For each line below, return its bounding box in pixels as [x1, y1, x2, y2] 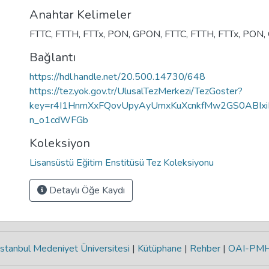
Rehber [187, 242, 223, 255]
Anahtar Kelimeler [29, 7, 131, 23]
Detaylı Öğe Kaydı [47, 184, 125, 197]
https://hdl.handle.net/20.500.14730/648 [29, 70, 205, 83]
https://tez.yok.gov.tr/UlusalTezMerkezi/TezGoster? [29, 85, 243, 98]
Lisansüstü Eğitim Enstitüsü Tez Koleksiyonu [29, 156, 214, 169]
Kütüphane [135, 242, 184, 255]
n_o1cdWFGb [29, 113, 88, 127]
